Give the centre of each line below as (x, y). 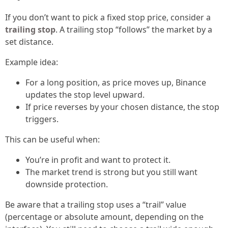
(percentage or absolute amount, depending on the (104, 217)
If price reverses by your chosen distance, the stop (122, 107)
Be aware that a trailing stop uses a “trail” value (96, 204)
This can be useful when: (52, 139)
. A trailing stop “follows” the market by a (134, 29)
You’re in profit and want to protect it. (98, 160)
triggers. (42, 119)
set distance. (29, 41)
